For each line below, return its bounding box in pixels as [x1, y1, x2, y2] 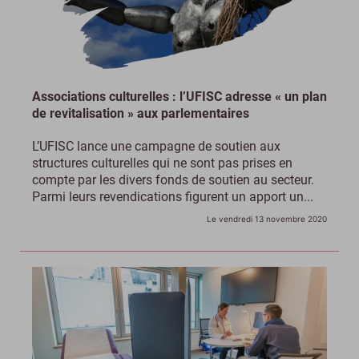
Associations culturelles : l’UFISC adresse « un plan [32, 88, 327, 104]
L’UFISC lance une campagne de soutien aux [32, 138, 280, 154]
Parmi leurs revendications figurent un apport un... [32, 188, 313, 204]
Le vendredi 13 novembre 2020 [207, 213, 327, 224]
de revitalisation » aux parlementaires [32, 105, 249, 121]
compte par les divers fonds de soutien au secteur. [32, 171, 314, 188]
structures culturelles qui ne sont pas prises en [32, 155, 292, 171]
